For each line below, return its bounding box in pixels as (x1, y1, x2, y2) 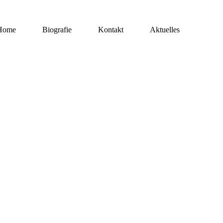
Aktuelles (149, 25, 180, 34)
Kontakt (98, 25, 123, 34)
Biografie (42, 25, 72, 34)
